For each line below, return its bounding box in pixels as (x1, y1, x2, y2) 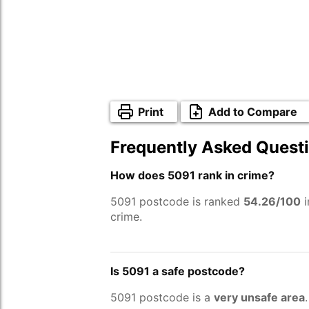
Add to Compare (208, 105, 297, 119)
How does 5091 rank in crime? (110, 168, 275, 182)
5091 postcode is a (110, 290, 214, 304)
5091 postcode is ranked (110, 195, 243, 208)
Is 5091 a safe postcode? (110, 264, 245, 278)
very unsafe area (214, 290, 305, 304)
